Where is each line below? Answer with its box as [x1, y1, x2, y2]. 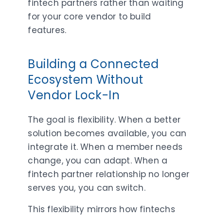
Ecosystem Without [28, 71, 144, 88]
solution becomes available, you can [28, 127, 187, 139]
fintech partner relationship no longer [28, 168, 190, 180]
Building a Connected [28, 55, 159, 72]
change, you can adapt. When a [28, 154, 168, 166]
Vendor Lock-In [28, 87, 120, 103]
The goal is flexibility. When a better [28, 113, 181, 126]
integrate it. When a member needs [28, 141, 183, 153]
